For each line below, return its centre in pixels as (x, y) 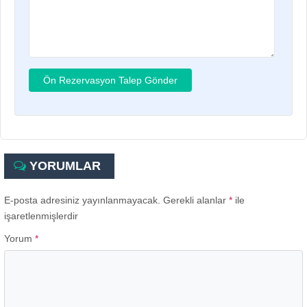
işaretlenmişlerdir (41, 216)
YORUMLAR (63, 165)
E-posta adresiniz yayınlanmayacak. (82, 200)
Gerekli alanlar (196, 200)
